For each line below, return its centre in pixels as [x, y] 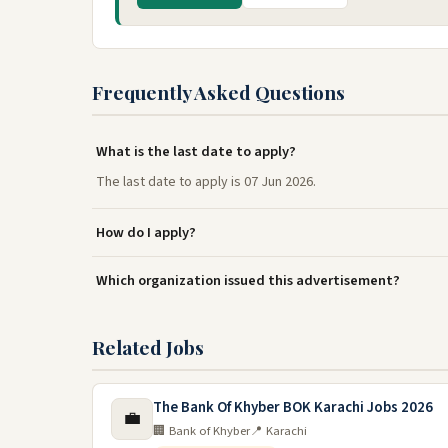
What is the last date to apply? [196, 151]
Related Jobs [148, 347]
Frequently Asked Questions [218, 92]
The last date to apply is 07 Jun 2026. [206, 182]
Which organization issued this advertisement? [248, 280]
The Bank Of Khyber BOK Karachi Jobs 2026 [293, 407]
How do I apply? [146, 232]
